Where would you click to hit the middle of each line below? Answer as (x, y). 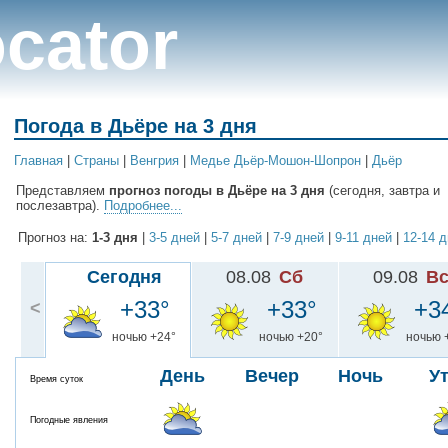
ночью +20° (290, 337)
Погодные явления (69, 420)
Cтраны (96, 161)
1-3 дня (115, 238)
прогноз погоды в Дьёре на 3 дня (217, 191)
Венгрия (154, 161)
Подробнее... (143, 206)
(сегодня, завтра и (382, 191)
